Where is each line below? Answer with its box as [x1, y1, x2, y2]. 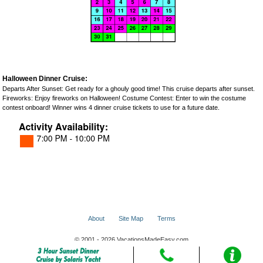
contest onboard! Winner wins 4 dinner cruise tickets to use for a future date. [2, 104, 220, 111]
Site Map [118, 215, 143, 222]
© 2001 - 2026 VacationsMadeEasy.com [75, 236, 188, 243]
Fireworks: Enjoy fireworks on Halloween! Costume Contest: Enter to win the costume [2, 95, 246, 102]
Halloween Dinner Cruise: [2, 75, 87, 83]
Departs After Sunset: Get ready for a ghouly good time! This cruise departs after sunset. [2, 85, 255, 92]
